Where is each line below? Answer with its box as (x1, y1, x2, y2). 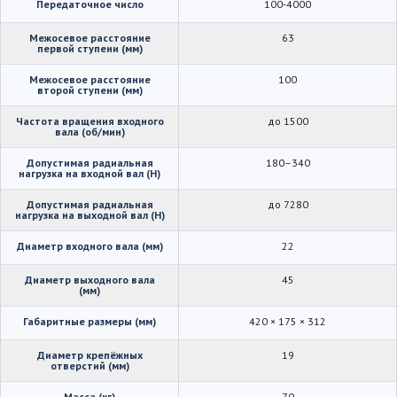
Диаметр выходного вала (24, 272, 155, 286)
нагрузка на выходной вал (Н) (14, 207, 165, 222)
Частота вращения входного (15, 113, 164, 128)
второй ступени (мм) (36, 82, 143, 97)
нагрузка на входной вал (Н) (19, 166, 160, 180)
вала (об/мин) (54, 124, 125, 138)
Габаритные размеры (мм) (23, 314, 156, 328)
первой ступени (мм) (36, 41, 143, 55)
